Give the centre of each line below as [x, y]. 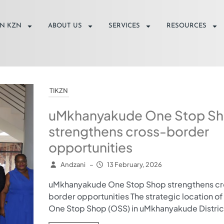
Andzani [73, 164]
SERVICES [124, 26]
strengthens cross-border [128, 131]
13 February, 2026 [134, 164]
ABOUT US [65, 26]
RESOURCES [187, 26]
